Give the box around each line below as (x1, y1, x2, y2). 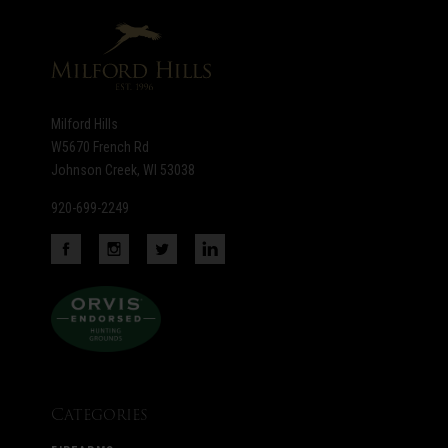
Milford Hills (51, 116, 119, 133)
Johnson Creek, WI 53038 (51, 162, 196, 179)
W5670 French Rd (51, 139, 150, 156)
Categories (51, 401, 149, 427)
